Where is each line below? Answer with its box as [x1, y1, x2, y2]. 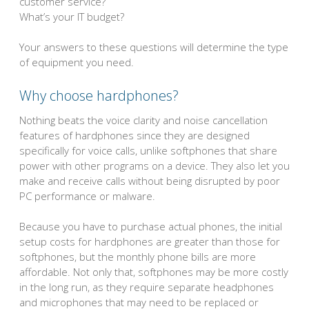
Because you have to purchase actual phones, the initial [19, 219, 282, 234]
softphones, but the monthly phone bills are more [19, 250, 256, 264]
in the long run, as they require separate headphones [19, 280, 274, 295]
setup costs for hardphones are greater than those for [19, 235, 280, 249]
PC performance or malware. [19, 188, 155, 203]
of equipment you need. [19, 55, 134, 70]
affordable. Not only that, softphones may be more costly [19, 265, 288, 279]
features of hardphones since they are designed [19, 128, 250, 142]
